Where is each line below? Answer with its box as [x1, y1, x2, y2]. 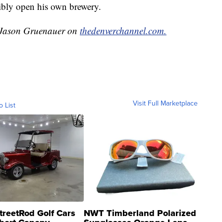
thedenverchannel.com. [80, 24, 166, 37]
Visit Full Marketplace [133, 98, 198, 109]
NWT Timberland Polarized [84, 206, 196, 220]
